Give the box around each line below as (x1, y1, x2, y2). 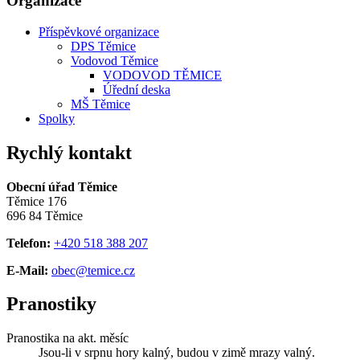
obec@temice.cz (51, 263, 135, 277)
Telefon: (6, 235, 51, 250)
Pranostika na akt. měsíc (6, 331, 129, 346)
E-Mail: (6, 263, 48, 277)
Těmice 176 (6, 194, 67, 208)
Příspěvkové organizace (39, 24, 159, 39)
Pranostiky (6, 293, 96, 315)
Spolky (39, 111, 75, 125)
